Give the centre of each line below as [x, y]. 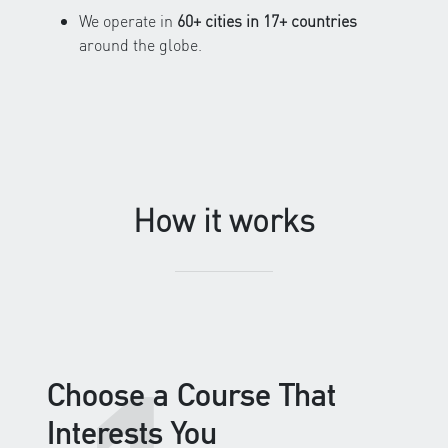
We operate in [128, 21]
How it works [224, 220]
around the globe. [140, 45]
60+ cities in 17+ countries [267, 21]
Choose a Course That [191, 395]
